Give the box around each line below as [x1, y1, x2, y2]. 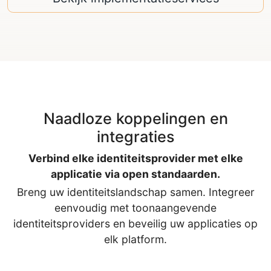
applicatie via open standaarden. [51, 167, 220, 180]
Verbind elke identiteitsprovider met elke [28, 151, 243, 165]
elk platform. [104, 232, 167, 246]
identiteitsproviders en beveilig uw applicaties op [13, 217, 258, 230]
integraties [96, 127, 175, 146]
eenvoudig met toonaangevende [54, 201, 217, 214]
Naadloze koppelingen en [43, 109, 228, 128]
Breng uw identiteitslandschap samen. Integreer [16, 185, 255, 198]
